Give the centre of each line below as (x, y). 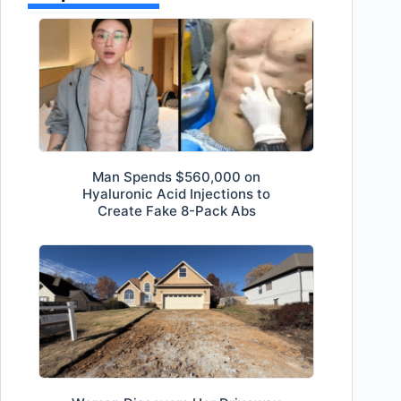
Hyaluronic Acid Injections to (177, 193)
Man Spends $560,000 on (177, 176)
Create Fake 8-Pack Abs (176, 210)
